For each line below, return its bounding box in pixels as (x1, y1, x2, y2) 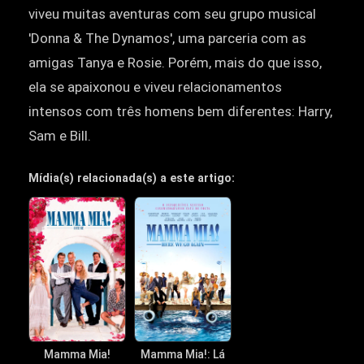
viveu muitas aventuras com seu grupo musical (28, 6, 316, 23)
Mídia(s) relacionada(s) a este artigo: (28, 171, 235, 185)
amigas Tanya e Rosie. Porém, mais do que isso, (28, 54, 322, 71)
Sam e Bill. (28, 128, 91, 145)
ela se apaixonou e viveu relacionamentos (28, 79, 282, 96)
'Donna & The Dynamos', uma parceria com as (28, 30, 306, 47)
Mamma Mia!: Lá (141, 348, 225, 362)
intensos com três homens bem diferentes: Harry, (28, 103, 332, 120)
